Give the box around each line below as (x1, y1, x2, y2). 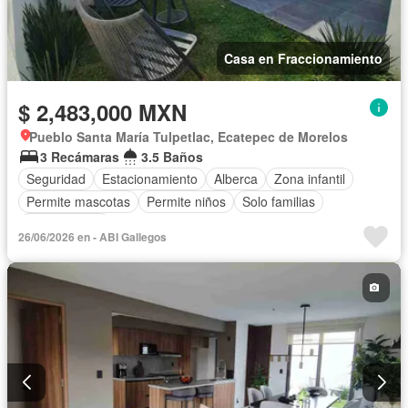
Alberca (214, 169, 258, 189)
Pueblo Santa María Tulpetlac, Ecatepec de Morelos (29, 127, 348, 146)
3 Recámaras (40, 147, 119, 166)
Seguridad (26, 169, 86, 189)
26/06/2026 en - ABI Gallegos (18, 228, 167, 245)
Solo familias (242, 192, 315, 211)
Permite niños (147, 192, 226, 211)
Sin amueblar (26, 215, 103, 234)
